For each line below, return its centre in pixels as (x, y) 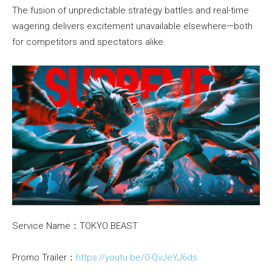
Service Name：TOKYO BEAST (75, 226)
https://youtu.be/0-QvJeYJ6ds (137, 257)
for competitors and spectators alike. (89, 42)
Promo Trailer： (44, 257)
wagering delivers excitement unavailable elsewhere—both (132, 26)
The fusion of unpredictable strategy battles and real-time (131, 11)
